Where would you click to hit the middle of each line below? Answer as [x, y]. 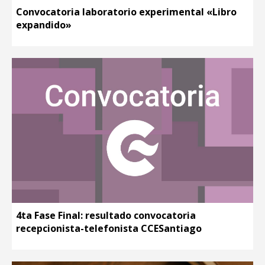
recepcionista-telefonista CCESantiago [109, 228]
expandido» [44, 25]
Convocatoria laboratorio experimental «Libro [126, 12]
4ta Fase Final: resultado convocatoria [106, 215]
